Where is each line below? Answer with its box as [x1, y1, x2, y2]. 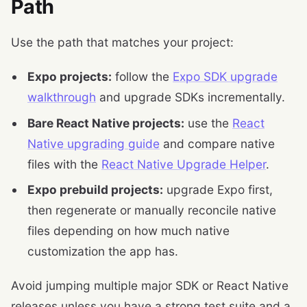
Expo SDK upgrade [173, 69, 278, 84]
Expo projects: [27, 69, 112, 84]
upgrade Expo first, [163, 182, 273, 197]
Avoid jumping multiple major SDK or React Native [11, 278, 288, 293]
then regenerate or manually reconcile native [27, 202, 276, 217]
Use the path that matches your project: [11, 35, 234, 50]
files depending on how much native [27, 223, 230, 238]
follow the [112, 69, 173, 84]
